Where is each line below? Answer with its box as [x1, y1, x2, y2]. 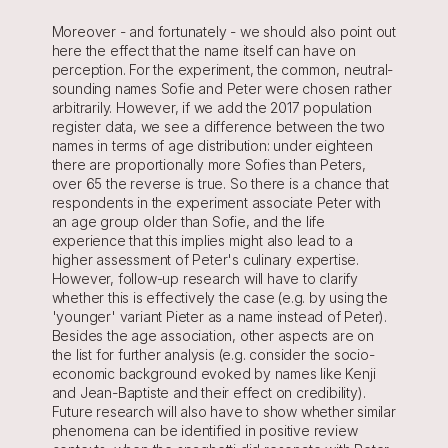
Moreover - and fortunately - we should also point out [51, 23, 396, 41]
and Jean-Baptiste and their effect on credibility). [51, 384, 366, 402]
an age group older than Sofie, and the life [51, 213, 325, 231]
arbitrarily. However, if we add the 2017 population [51, 99, 372, 117]
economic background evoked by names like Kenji [51, 365, 376, 383]
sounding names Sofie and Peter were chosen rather [51, 80, 392, 98]
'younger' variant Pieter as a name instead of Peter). [51, 308, 387, 326]
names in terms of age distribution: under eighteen [51, 137, 373, 155]
